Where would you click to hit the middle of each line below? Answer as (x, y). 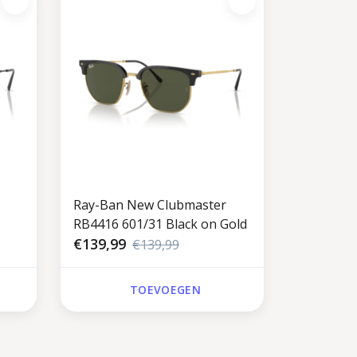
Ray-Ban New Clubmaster (149, 204)
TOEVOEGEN (165, 289)
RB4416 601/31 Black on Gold (160, 224)
